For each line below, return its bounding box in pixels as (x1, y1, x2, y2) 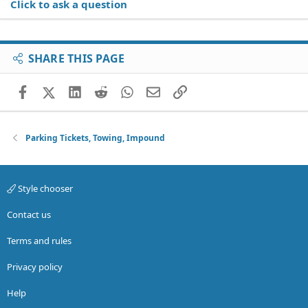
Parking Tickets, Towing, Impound (25, 131, 166, 144)
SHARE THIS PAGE (27, 51, 125, 66)
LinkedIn (80, 84, 122, 98)
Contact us (7, 208, 51, 221)
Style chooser (16, 181, 73, 195)
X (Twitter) (54, 84, 104, 98)
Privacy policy (7, 260, 63, 273)
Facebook (28, 84, 74, 98)
